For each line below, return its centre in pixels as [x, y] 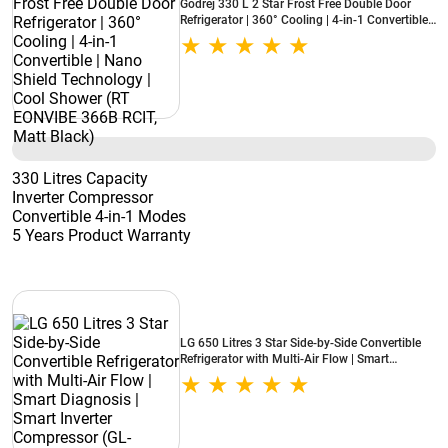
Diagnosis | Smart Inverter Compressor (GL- [296, 375]
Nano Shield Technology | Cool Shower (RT [294, 36]
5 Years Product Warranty [101, 235]
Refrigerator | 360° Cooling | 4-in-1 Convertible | [307, 20]
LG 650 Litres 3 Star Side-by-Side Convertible [300, 343]
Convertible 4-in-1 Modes [99, 216]
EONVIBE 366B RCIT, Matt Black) [268, 52]
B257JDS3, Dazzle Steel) [246, 391]
